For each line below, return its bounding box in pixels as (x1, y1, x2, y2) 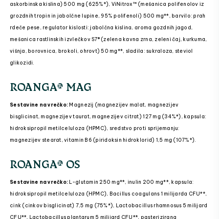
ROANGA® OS (10, 156, 81, 171)
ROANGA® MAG (10, 79, 92, 94)
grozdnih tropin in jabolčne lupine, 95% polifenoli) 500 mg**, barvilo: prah (10, 13, 206, 20)
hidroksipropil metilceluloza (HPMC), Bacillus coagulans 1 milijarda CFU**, (10, 191, 207, 197)
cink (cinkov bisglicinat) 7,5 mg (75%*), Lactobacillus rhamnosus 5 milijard (10, 202, 208, 209)
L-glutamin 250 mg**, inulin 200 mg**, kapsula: (68, 179, 194, 186)
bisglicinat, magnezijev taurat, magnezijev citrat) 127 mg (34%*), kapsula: (10, 113, 207, 120)
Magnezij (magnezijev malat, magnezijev (68, 102, 179, 109)
